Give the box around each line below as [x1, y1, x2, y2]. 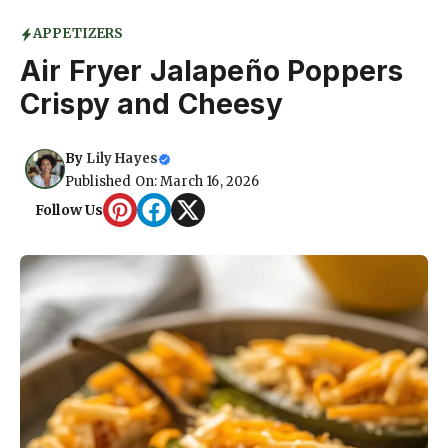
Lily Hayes [86, 150, 159, 168]
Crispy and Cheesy [20, 87, 283, 122]
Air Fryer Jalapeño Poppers [20, 54, 404, 89]
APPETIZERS [33, 25, 124, 43]
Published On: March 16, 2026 [65, 173, 260, 191]
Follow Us [35, 200, 104, 219]
